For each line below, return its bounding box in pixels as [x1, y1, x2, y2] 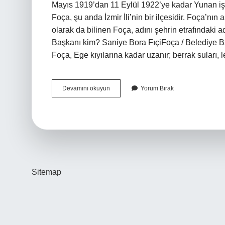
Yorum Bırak [141, 85, 174, 92]
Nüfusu [109, 111, 129, 119]
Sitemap [32, 168, 61, 176]
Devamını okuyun [62, 85, 110, 92]
